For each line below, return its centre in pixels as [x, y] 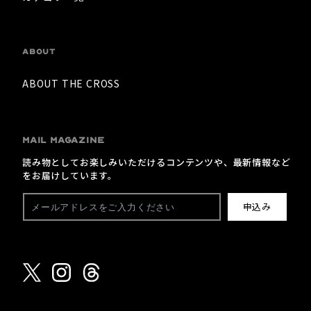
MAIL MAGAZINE [64, 141]
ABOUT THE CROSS [71, 84]
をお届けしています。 [70, 176]
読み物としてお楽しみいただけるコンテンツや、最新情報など [157, 162]
